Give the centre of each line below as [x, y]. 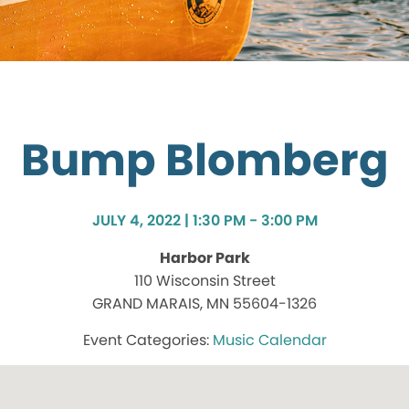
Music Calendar [269, 341]
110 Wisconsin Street [204, 281]
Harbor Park [204, 258]
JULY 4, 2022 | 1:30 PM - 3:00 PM [204, 221]
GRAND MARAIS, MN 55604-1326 [204, 304]
